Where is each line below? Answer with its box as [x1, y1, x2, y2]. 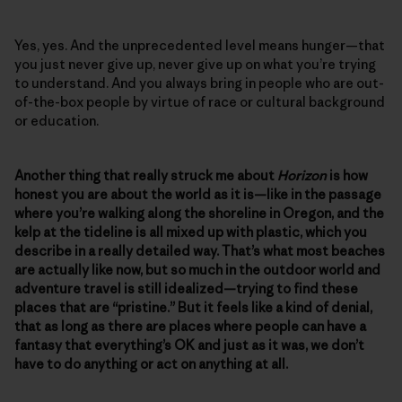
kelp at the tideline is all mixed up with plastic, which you [14, 223, 367, 240]
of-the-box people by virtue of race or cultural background [14, 92, 385, 110]
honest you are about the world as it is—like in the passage [14, 185, 381, 203]
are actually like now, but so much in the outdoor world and [14, 260, 380, 278]
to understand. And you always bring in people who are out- [14, 74, 384, 92]
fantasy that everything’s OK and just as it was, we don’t [14, 336, 364, 354]
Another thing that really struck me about [14, 166, 277, 184]
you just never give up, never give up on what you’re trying [14, 55, 376, 73]
